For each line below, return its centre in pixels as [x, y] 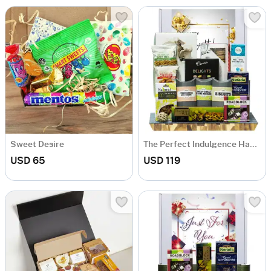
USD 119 [162, 161]
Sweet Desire [37, 144]
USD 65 [28, 161]
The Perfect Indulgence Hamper [253, 144]
